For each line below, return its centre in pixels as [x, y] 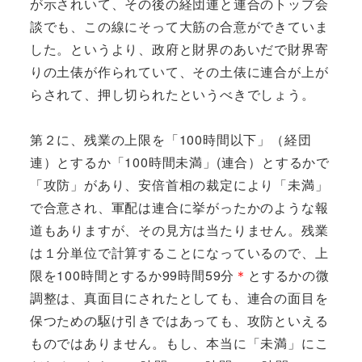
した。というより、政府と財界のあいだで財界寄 [179, 48]
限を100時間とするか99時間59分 [132, 275]
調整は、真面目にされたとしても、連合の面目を [179, 297]
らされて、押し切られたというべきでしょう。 [172, 94]
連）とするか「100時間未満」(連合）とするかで [179, 162]
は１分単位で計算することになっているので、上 [179, 252]
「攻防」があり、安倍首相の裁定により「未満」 [179, 184]
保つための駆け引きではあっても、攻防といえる [179, 320]
